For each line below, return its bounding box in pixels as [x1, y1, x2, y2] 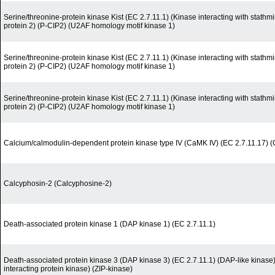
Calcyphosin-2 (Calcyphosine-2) [4, 179, 112, 188]
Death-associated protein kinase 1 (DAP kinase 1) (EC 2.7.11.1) [4, 220, 215, 229]
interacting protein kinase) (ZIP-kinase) [4, 265, 133, 274]
